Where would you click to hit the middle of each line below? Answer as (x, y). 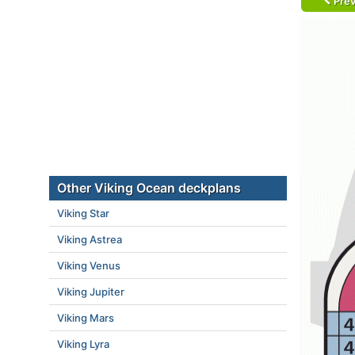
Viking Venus (89, 265)
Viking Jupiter (91, 292)
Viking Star (83, 213)
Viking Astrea (90, 239)
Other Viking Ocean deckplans (149, 188)
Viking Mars (86, 318)
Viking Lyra (83, 344)
